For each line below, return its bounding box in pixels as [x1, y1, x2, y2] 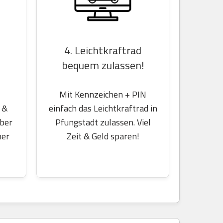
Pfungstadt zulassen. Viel [55, 115, 151, 129]
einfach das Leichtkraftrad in [48, 101, 157, 115]
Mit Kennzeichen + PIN [59, 87, 146, 101]
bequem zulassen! [62, 57, 144, 73]
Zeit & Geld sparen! [66, 129, 139, 143]
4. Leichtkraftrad [64, 42, 141, 58]
